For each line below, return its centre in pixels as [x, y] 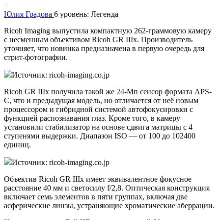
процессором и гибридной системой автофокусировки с [98, 109]
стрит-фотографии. [36, 57]
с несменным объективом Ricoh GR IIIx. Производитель [98, 39]
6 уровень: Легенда [86, 14]
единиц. [17, 144]
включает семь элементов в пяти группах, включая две [96, 196]
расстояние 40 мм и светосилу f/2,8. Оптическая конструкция [107, 188]
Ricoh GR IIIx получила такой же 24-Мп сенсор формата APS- [108, 91]
